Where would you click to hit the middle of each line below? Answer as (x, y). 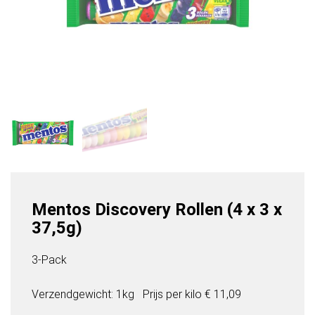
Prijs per (164, 295)
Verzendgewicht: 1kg (83, 295)
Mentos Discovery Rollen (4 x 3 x (157, 210)
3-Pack (49, 260)
